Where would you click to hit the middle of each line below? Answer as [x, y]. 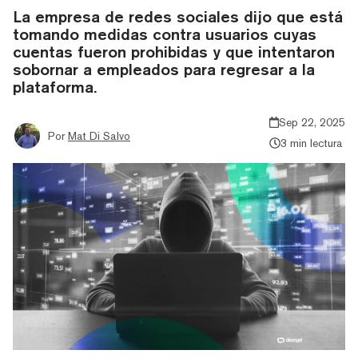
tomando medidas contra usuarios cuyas [165, 34]
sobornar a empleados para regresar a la [164, 69]
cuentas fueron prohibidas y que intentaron [174, 51]
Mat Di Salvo [99, 135]
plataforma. [55, 86]
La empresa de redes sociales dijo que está [178, 16]
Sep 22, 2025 [312, 122]
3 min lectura [311, 143]
